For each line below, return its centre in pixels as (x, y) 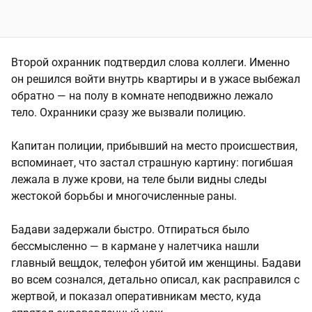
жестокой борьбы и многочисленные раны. (124, 196)
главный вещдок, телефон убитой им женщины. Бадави (156, 263)
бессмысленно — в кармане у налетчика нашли (135, 246)
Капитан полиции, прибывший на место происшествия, (154, 146)
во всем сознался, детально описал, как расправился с (155, 279)
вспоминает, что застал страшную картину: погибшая (152, 162)
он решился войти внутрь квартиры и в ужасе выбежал (156, 79)
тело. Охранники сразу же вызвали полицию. (128, 112)
